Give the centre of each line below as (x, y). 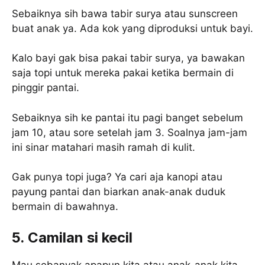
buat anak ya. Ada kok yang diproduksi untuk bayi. (132, 28)
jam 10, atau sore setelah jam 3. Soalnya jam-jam (130, 132)
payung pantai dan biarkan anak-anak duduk (119, 192)
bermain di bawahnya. (65, 207)
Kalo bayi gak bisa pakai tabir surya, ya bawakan (128, 58)
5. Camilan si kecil (72, 237)
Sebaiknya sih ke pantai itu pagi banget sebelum (127, 117)
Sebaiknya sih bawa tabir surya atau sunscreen (125, 13)
